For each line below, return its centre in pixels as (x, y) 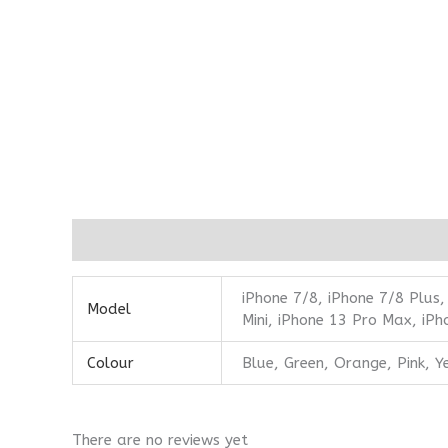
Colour (110, 362)
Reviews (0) (294, 239)
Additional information (153, 239)
